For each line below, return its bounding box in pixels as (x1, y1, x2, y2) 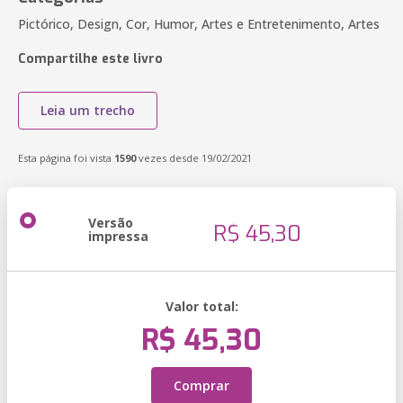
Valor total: (165, 298, 238, 315)
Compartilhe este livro (18, 50, 163, 67)
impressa (88, 228, 148, 245)
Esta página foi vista (18, 151, 114, 165)
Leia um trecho (40, 102, 135, 119)
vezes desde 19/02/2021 (136, 151, 252, 165)
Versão (88, 214, 133, 231)
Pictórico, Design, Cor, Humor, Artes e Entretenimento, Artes (18, 15, 380, 32)
